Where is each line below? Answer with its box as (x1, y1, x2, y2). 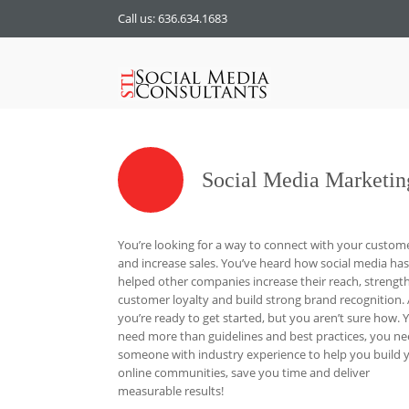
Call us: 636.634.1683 (118, 10, 227, 26)
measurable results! (118, 383, 224, 399)
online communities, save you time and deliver (118, 364, 370, 381)
